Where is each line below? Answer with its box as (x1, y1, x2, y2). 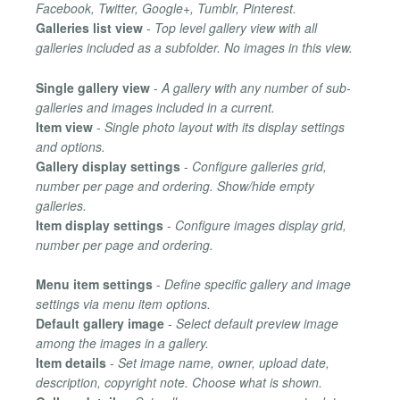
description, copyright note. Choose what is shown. (36, 373, 322, 391)
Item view (36, 117, 93, 136)
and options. (36, 137, 105, 155)
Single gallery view (36, 78, 150, 96)
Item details (36, 354, 106, 371)
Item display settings (36, 215, 163, 234)
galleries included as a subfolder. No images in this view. (36, 38, 353, 57)
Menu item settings (36, 275, 153, 293)
